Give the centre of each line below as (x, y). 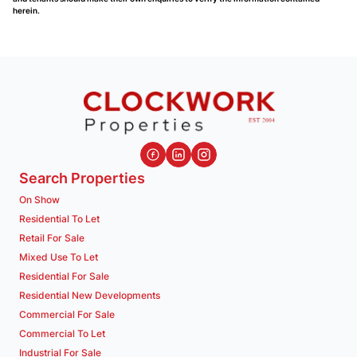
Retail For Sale (52, 238)
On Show (39, 200)
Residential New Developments (90, 296)
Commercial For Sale (67, 315)
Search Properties (82, 178)
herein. (26, 10)
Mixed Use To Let (59, 257)
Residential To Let (59, 219)
